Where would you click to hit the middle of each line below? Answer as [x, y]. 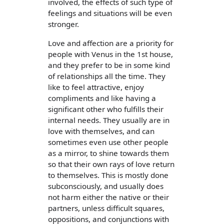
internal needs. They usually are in [109, 120]
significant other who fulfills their [106, 109]
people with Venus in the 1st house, [110, 54]
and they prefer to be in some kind [109, 65]
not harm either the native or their [108, 197]
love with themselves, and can [101, 131]
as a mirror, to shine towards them [108, 153]
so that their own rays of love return [111, 164]
